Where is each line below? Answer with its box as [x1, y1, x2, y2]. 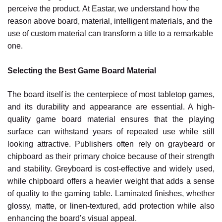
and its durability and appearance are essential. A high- [7, 103, 215, 111]
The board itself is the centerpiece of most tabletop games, [7, 90, 215, 99]
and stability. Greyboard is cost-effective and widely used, [7, 165, 215, 173]
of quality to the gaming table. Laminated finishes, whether [7, 189, 215, 198]
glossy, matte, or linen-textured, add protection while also [7, 202, 215, 210]
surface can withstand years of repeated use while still [7, 127, 215, 136]
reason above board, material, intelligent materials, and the [7, 17, 213, 25]
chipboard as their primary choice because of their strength [7, 152, 215, 161]
